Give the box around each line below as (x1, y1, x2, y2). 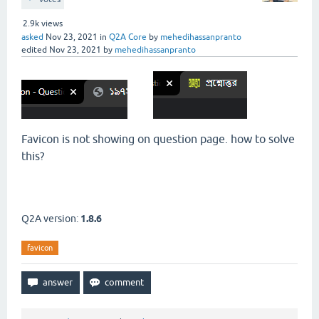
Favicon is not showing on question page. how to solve (21, 132, 295, 145)
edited (21, 45, 47, 55)
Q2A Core (109, 32, 147, 42)
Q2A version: (21, 213, 80, 224)
